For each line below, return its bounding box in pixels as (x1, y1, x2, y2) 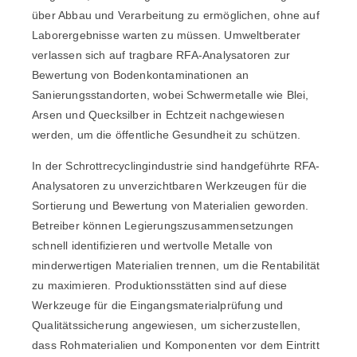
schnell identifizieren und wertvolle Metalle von (32, 238, 273, 252)
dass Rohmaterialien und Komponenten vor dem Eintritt (32, 338, 320, 351)
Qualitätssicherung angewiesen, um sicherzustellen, (32, 318, 301, 331)
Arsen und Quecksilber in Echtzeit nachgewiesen (32, 108, 284, 121)
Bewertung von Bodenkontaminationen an (32, 68, 249, 81)
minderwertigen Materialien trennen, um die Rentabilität (32, 258, 320, 272)
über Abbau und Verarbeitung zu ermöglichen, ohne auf (32, 8, 320, 22)
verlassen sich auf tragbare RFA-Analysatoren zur (32, 48, 291, 61)
